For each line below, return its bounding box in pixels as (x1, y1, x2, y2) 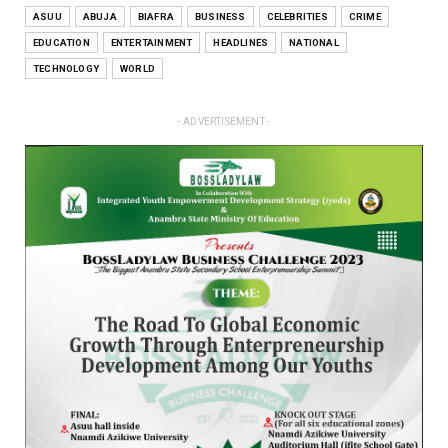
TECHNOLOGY (33, 62, 99, 74)
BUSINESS (195, 10, 246, 22)
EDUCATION (33, 36, 90, 48)
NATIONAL (289, 36, 339, 48)
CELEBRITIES (266, 10, 328, 22)
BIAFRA (137, 10, 175, 22)
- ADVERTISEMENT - (177, 115, 271, 127)
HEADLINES (213, 36, 269, 48)
